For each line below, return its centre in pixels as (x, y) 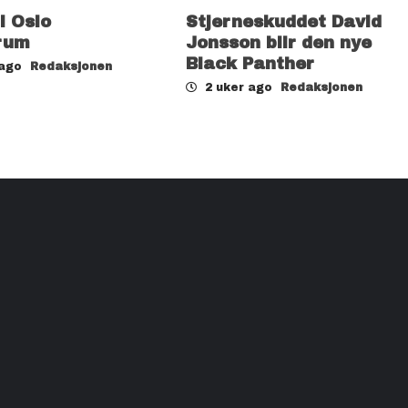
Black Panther (250, 63)
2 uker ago (239, 87)
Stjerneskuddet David (284, 21)
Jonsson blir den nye (279, 42)
